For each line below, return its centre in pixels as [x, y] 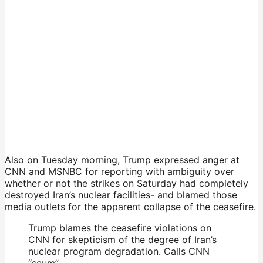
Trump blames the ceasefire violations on [120, 227]
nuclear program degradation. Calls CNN [119, 251]
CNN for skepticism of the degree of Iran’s [122, 239]
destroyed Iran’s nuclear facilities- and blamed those [121, 195]
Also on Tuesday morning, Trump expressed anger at [122, 159]
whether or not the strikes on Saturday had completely [127, 183]
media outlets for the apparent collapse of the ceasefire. [130, 206]
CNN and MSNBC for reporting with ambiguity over [119, 171]
